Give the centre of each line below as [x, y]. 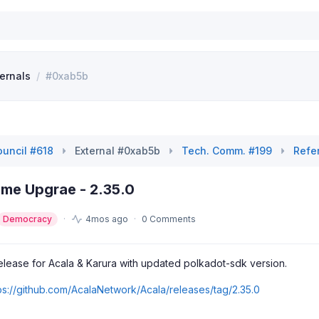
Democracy [28, 219]
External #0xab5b [117, 151]
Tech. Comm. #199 [227, 151]
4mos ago [107, 219]
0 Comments [169, 219]
